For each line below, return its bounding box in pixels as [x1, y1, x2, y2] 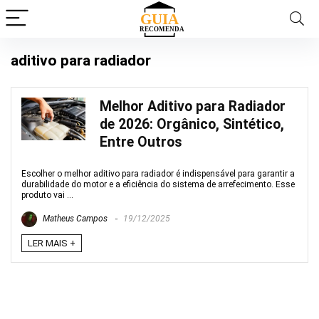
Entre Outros [100, 134, 182, 150]
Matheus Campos [41, 214, 108, 224]
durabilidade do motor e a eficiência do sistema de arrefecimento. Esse [21, 179, 295, 189]
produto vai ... [21, 190, 73, 200]
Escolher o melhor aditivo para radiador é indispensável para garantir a [21, 169, 295, 179]
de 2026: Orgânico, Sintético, [100, 116, 284, 132]
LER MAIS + [28, 238, 75, 249]
